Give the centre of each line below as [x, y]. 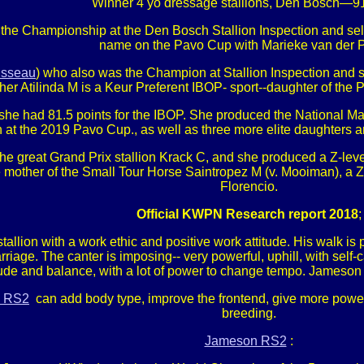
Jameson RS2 [245, 341]
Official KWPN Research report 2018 [247, 214]
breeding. [249, 313]
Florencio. [249, 186]
